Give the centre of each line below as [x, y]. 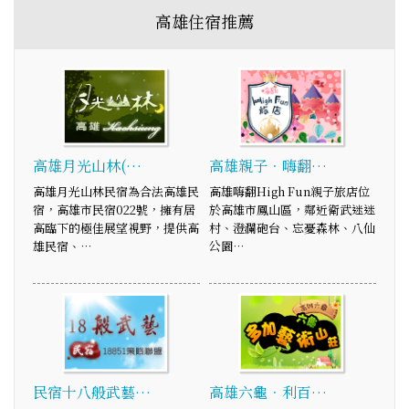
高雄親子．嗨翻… [268, 166]
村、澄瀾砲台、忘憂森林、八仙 [292, 228]
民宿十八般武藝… [92, 392]
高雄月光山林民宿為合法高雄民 [116, 192]
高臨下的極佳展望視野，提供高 [116, 228]
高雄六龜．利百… [268, 392]
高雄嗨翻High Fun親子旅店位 [289, 192]
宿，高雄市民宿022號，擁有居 [114, 210]
